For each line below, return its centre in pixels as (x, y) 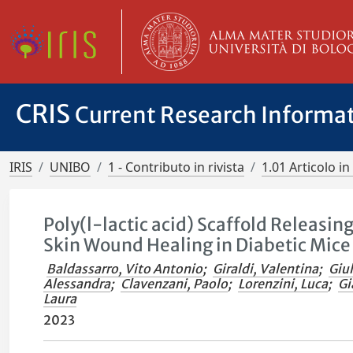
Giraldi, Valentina (266, 269)
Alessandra (77, 284)
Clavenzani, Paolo (175, 284)
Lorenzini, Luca (283, 284)
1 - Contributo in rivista (176, 167)
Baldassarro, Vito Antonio (125, 269)
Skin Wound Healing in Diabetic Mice (197, 245)
